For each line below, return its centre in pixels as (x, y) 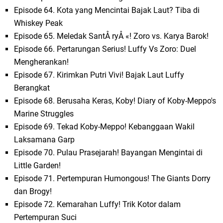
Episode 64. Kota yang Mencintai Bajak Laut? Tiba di (107, 10)
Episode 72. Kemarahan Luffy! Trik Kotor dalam (98, 205)
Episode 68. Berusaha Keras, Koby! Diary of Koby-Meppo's (115, 101)
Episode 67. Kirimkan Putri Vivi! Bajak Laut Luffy (99, 75)
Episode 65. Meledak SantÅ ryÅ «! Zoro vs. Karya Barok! (111, 36)
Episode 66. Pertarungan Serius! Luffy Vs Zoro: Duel (105, 49)
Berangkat (32, 88)
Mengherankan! (42, 62)
